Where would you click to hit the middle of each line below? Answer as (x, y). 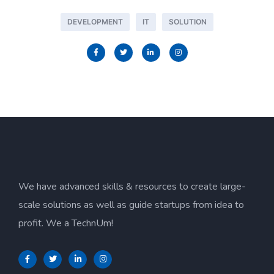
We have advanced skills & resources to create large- (132, 187)
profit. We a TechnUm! (66, 223)
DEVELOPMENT (95, 22)
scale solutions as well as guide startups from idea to (131, 205)
